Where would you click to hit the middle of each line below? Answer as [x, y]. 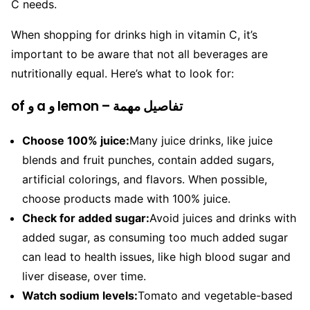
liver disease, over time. [84, 276]
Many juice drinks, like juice [201, 140]
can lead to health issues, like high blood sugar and [156, 256]
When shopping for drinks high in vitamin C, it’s [134, 34]
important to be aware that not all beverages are [139, 54]
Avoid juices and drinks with [223, 218]
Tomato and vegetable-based [215, 295]
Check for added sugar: [86, 218]
